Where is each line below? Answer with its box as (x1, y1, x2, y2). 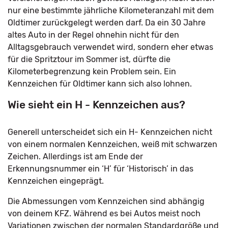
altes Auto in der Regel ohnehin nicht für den (8, 30, 179, 40)
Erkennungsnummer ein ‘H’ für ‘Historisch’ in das (8, 164, 193, 174)
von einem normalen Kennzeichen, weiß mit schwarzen (8, 139, 217, 149)
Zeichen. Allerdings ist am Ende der (8, 152, 143, 161)
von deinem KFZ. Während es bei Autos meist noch (8, 209, 201, 218)
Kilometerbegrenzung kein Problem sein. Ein (8, 67, 176, 76)
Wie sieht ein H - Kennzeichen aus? (8, 98, 185, 111)
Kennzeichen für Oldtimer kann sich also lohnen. (8, 79, 192, 89)
